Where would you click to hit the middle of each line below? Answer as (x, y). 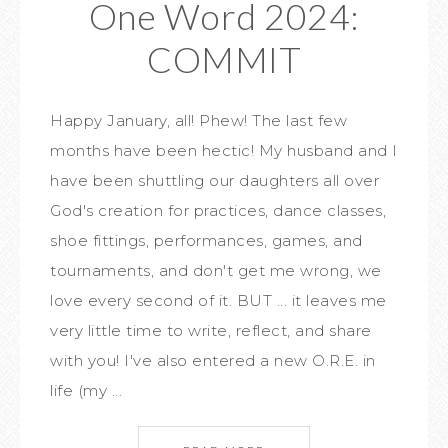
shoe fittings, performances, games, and (206, 240)
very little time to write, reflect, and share (211, 330)
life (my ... (86, 390)
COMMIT (224, 59)
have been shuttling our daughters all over (214, 180)
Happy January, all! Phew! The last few (198, 120)
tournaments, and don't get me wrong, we (216, 270)
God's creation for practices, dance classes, (218, 210)
